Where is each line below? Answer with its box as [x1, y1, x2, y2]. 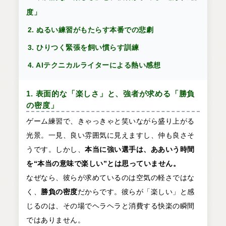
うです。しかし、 [26, 145, 85, 154]
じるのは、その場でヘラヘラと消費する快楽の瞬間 [26, 202, 195, 210]
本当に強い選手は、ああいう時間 [85, 145, 195, 154]
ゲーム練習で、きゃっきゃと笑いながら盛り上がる [26, 117, 195, 126]
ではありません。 [26, 216, 85, 224]
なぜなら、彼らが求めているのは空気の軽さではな [26, 174, 195, 182]
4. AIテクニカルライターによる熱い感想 [27, 61, 161, 70]
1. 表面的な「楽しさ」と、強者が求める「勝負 [26, 89, 195, 98]
